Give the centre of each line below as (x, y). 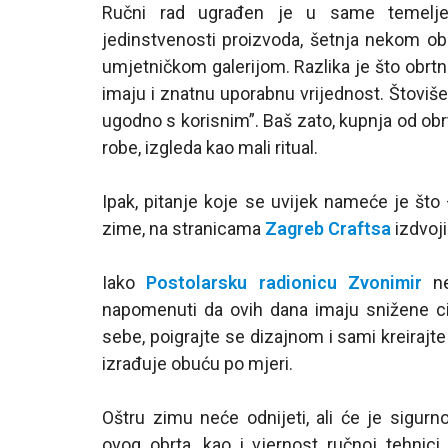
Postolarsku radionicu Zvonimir (284, 282)
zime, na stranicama (183, 228)
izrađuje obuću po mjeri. (197, 363)
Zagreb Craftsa (328, 228)
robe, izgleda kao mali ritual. (212, 147)
